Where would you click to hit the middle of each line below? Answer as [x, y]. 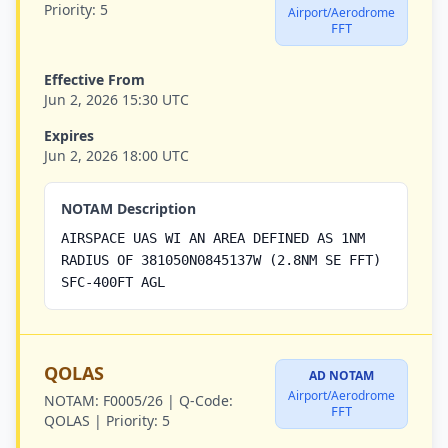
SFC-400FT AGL [113, 282]
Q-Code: [206, 400]
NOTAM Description [128, 208]
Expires [69, 135]
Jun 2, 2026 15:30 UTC [116, 99]
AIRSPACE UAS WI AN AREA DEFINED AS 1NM [213, 238]
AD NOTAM [341, 375]
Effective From [94, 79]
